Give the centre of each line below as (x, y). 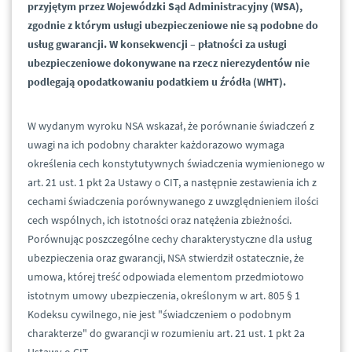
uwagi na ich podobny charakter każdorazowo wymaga (156, 145)
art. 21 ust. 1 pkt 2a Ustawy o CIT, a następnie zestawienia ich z (172, 183)
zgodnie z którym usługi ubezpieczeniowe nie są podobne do (173, 26)
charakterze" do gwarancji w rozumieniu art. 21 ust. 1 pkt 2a (166, 334)
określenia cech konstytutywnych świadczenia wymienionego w (176, 164)
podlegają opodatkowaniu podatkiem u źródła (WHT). (157, 82)
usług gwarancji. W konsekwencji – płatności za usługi (157, 44)
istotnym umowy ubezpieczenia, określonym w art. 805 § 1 (164, 296)
